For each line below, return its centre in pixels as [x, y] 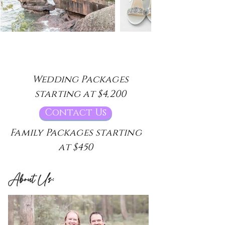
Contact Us [76, 113]
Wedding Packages [80, 80]
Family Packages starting [76, 133]
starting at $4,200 [80, 94]
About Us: [31, 179]
